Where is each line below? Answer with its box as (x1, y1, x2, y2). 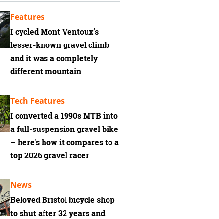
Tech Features (10, 95, 65, 107)
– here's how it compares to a (10, 137, 119, 148)
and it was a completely (10, 53, 98, 64)
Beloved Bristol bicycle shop (10, 194, 115, 205)
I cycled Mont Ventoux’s (10, 26, 99, 38)
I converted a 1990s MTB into (10, 110, 118, 122)
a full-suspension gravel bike (10, 124, 118, 135)
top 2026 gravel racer (10, 150, 89, 161)
